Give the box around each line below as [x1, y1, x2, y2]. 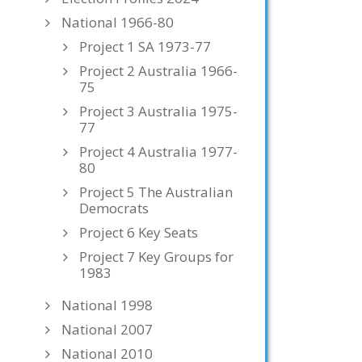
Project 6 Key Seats [79, 223, 198, 242]
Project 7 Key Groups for [79, 247, 234, 266]
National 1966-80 [61, 13, 174, 32]
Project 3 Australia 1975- [79, 102, 238, 120]
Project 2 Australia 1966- [79, 61, 238, 80]
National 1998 [61, 296, 153, 314]
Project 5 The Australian [79, 183, 233, 201]
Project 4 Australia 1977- [79, 142, 238, 161]
